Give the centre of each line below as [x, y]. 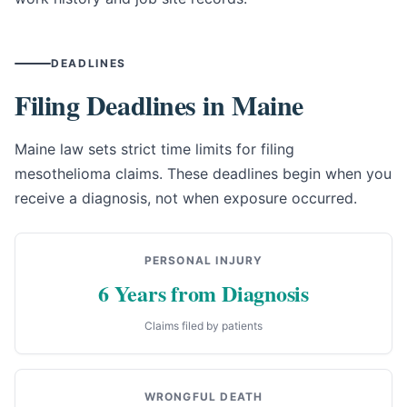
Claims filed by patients [203, 326]
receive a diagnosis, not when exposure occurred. [186, 199]
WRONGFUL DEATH [203, 397]
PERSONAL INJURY [203, 261]
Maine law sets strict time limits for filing [154, 149]
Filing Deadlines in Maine [159, 105]
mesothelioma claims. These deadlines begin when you [203, 174]
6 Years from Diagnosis [203, 293]
